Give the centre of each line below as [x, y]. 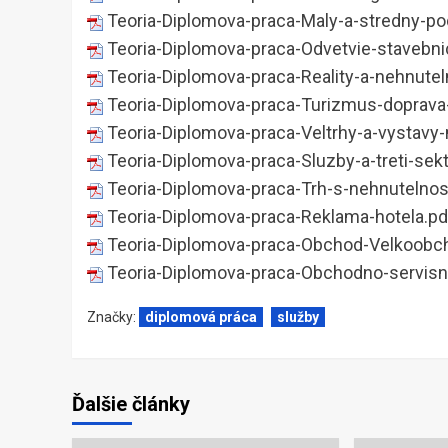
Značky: [113, 317]
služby [298, 317]
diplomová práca [201, 317]
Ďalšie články [131, 404]
